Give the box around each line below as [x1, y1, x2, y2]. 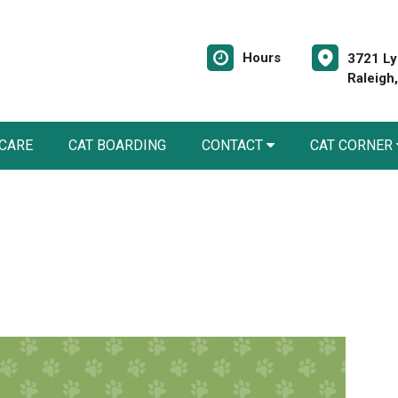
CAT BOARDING [68, 137, 166, 154]
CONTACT [202, 137, 267, 154]
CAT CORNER [310, 137, 396, 154]
